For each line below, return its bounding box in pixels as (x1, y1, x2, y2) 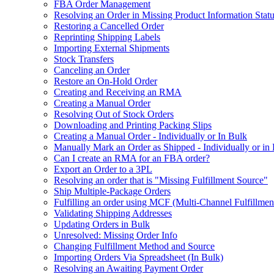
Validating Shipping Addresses (54, 207, 172, 218)
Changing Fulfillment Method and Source (54, 240, 215, 251)
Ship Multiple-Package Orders (54, 185, 171, 196)
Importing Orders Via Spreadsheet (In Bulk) (54, 251, 223, 262)
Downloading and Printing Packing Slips (54, 119, 212, 130)
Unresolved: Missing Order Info (54, 229, 177, 240)
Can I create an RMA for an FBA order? (54, 152, 210, 163)
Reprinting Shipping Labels (54, 31, 160, 42)
